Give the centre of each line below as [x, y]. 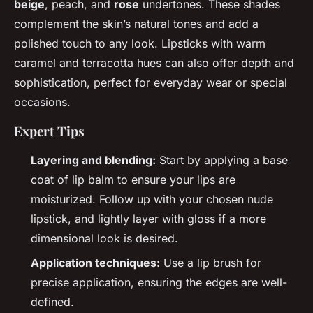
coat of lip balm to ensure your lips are [133, 180]
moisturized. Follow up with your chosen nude [152, 199]
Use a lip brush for [211, 262]
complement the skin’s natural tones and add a [136, 24]
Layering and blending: [93, 160]
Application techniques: [95, 262]
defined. [52, 301]
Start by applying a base [222, 160]
